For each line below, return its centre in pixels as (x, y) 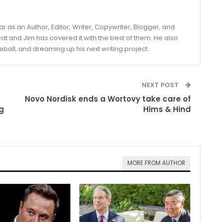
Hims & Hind (167, 109)
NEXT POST (161, 85)
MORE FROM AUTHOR (157, 163)
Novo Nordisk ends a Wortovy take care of (108, 99)
